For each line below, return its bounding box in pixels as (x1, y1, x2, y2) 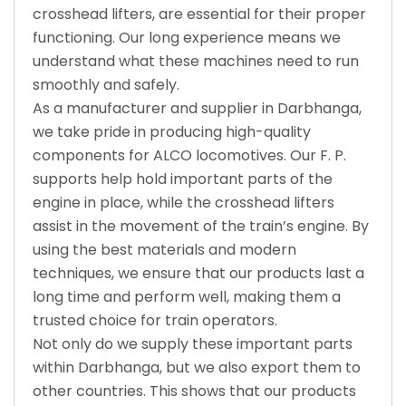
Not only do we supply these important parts (33, 333, 353, 354)
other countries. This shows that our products (33, 380, 356, 401)
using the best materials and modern (33, 238, 296, 260)
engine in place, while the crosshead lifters (33, 191, 334, 213)
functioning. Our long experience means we (33, 26, 341, 48)
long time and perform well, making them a (33, 285, 341, 307)
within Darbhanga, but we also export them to (33, 356, 361, 378)
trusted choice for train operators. (33, 309, 277, 331)
